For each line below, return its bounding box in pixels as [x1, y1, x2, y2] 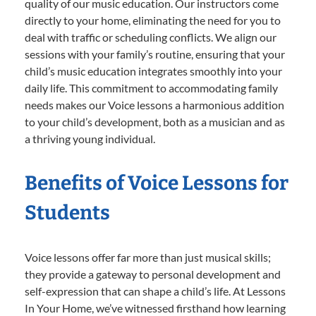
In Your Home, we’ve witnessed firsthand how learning [25, 300, 286, 315]
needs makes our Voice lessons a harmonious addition [25, 97, 284, 111]
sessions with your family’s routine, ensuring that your [25, 47, 285, 61]
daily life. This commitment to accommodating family [25, 80, 278, 95]
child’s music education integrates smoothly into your [25, 63, 282, 78]
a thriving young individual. [25, 131, 155, 145]
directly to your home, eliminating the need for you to [25, 13, 281, 27]
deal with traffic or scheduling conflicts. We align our [25, 30, 276, 44]
